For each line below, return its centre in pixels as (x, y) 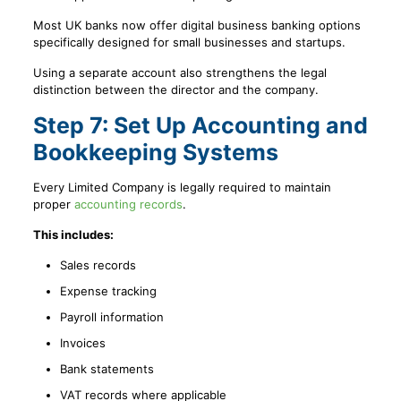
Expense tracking (108, 291)
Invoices (82, 343)
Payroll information (111, 317)
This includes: (73, 235)
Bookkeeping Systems (155, 153)
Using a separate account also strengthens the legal (179, 73)
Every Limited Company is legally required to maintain (182, 188)
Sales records (98, 265)
